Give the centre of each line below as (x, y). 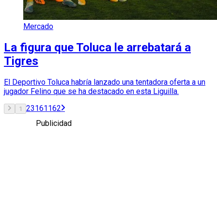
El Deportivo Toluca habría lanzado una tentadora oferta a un (105, 82)
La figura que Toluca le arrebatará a (97, 47)
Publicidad (54, 123)
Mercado (38, 26)
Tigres (21, 61)
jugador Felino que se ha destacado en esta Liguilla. (91, 91)
